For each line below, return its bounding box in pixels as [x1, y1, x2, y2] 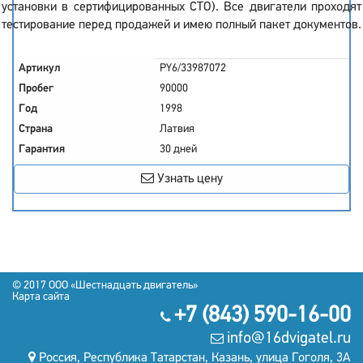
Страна [19, 123, 53, 135]
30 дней [160, 143, 197, 156]
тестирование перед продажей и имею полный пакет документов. [2, 19, 361, 32]
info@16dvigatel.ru [227, 331, 351, 347]
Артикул [19, 62, 61, 75]
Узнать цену [153, 173, 223, 186]
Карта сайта [12, 291, 70, 303]
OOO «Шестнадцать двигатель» [49, 280, 198, 292]
